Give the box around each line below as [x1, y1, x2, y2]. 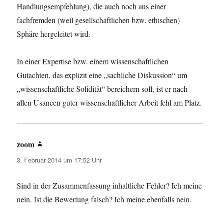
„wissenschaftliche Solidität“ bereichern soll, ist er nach [17, 83, 188, 94]
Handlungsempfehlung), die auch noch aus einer [17, 1, 166, 12]
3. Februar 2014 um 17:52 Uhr [17, 155, 102, 165]
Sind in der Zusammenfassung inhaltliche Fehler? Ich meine [17, 180, 202, 191]
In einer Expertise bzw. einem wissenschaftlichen [17, 56, 169, 67]
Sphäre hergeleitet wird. [17, 28, 91, 39]
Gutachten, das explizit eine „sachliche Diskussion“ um [17, 70, 188, 81]
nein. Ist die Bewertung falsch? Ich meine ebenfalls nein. [17, 194, 192, 205]
